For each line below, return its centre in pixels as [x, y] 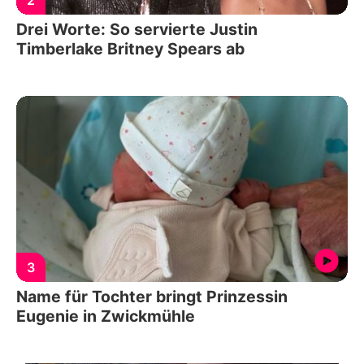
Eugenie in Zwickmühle [106, 316]
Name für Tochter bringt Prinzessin [152, 297]
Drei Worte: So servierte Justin [137, 29]
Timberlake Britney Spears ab [130, 48]
